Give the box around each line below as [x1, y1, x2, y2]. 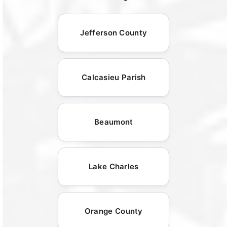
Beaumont [94, 117, 133, 127]
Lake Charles [89, 161, 139, 171]
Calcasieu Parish [81, 72, 146, 82]
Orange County [84, 206, 143, 216]
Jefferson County [80, 27, 147, 37]
